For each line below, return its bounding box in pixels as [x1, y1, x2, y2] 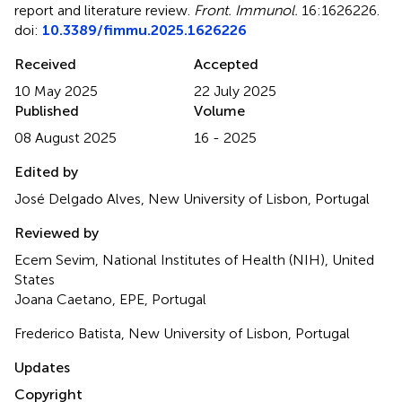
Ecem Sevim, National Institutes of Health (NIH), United [14, 250, 374, 268]
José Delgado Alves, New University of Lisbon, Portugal [14, 189, 370, 207]
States [14, 270, 55, 288]
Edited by [14, 162, 78, 180]
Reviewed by [14, 223, 99, 241]
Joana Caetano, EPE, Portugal [14, 290, 206, 308]
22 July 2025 [194, 82, 276, 100]
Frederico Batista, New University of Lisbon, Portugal [14, 324, 350, 342]
